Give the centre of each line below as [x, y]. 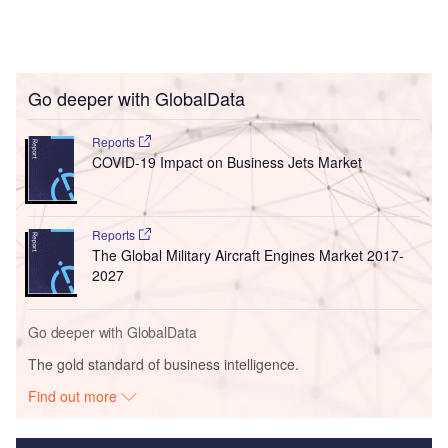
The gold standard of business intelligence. [163, 364]
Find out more [75, 396]
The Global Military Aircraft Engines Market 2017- [247, 255]
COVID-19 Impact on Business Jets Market [226, 162]
